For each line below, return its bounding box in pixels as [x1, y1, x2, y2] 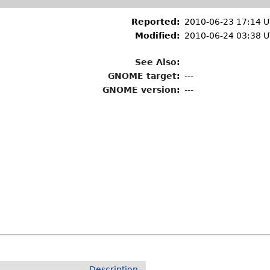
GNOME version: [102, 85, 181, 95]
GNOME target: [108, 71, 181, 81]
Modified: [135, 31, 181, 40]
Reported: [131, 17, 181, 27]
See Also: [135, 57, 181, 67]
